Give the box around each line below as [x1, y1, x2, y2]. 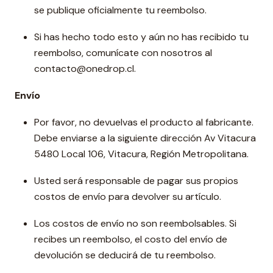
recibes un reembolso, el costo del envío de [34, 233, 227, 246]
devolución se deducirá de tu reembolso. [34, 249, 216, 261]
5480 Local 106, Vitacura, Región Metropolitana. [34, 147, 249, 160]
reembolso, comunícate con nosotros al [34, 46, 212, 59]
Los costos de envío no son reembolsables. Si [34, 217, 236, 230]
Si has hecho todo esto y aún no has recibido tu [34, 30, 249, 43]
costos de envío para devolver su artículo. [34, 190, 221, 203]
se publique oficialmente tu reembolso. [34, 4, 207, 16]
